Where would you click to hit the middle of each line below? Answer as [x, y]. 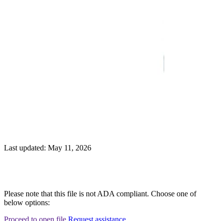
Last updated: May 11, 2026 [48, 148]
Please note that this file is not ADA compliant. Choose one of [100, 194]
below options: [27, 203]
